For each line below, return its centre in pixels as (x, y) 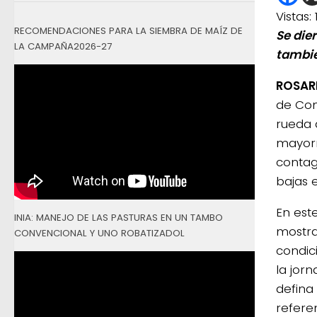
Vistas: (294, 17)
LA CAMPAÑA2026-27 (63, 46)
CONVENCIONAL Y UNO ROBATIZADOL (99, 233)
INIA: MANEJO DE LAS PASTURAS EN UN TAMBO (119, 217)
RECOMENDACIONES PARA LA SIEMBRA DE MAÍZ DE (128, 30)
